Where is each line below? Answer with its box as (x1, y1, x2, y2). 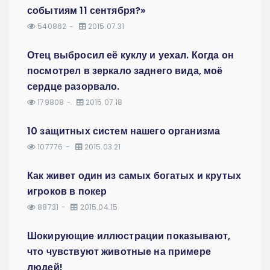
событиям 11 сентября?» (27, 3, 146, 17)
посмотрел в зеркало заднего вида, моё (27, 63, 223, 78)
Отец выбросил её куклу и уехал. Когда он (27, 48, 234, 62)
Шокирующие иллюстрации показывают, (27, 228, 231, 243)
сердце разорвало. (27, 79, 120, 93)
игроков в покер (27, 184, 107, 198)
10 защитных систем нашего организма (27, 124, 221, 138)
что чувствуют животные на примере (27, 244, 211, 259)
